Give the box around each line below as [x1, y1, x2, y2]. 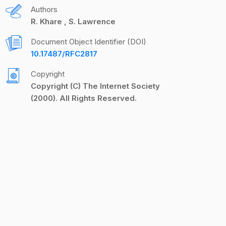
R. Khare [31, 17, 64, 26]
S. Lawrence [67, 17, 116, 26]
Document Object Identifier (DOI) [31, 37, 146, 46]
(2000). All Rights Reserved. [31, 93, 137, 103]
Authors [31, 5, 58, 14]
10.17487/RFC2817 [31, 49, 97, 59]
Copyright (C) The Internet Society [31, 81, 160, 91]
